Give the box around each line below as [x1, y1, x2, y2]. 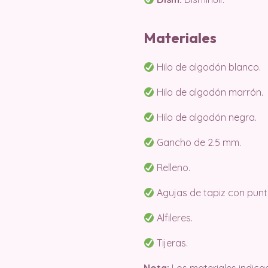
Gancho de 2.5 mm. [154, 136, 242, 148]
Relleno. [154, 162, 191, 173]
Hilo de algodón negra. [154, 111, 257, 123]
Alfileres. [154, 212, 193, 224]
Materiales [144, 29, 217, 47]
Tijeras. [154, 237, 188, 249]
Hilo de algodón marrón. [154, 86, 264, 98]
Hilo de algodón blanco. [154, 61, 261, 73]
